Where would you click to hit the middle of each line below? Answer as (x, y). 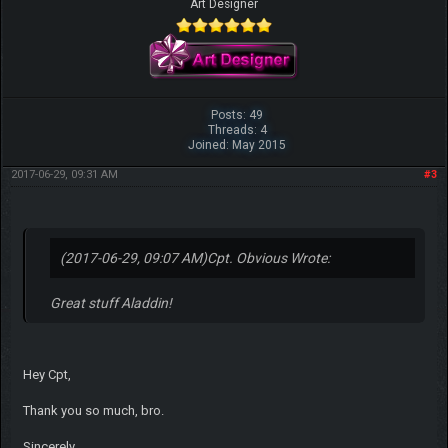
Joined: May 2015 (237, 145)
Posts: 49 (237, 115)
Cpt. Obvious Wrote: (268, 258)
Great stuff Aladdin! (110, 303)
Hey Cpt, (46, 375)
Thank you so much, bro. (93, 411)
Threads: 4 (237, 130)
